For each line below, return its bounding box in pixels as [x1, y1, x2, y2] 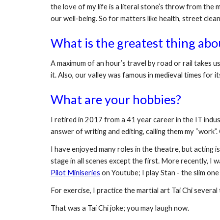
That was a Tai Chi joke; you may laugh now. [50, 204, 189, 212]
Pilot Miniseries [50, 168, 100, 177]
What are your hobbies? [50, 92, 181, 107]
